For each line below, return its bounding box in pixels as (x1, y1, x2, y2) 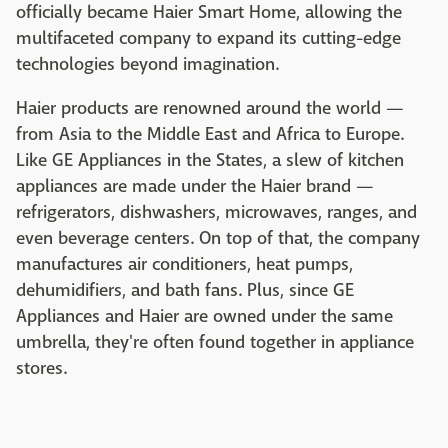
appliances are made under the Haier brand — (16, 174, 374, 198)
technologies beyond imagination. (16, 52, 279, 76)
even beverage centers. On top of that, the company (16, 226, 420, 250)
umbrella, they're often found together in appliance (16, 330, 414, 354)
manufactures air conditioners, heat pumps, (16, 252, 353, 276)
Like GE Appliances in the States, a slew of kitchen (16, 148, 404, 172)
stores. (16, 356, 67, 380)
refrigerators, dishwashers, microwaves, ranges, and (16, 200, 417, 224)
